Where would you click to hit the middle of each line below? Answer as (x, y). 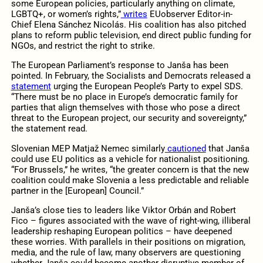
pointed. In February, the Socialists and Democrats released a (131, 76)
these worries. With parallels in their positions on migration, (128, 242)
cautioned (185, 148)
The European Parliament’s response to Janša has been (119, 65)
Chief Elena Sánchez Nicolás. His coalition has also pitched (128, 25)
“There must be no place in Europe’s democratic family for (124, 97)
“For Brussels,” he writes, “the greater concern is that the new (130, 169)
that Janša (227, 148)
